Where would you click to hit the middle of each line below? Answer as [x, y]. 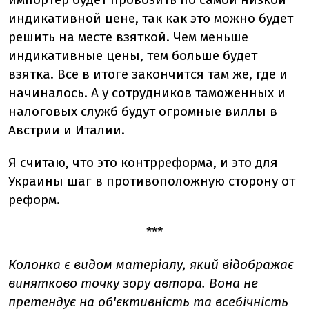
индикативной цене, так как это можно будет [151, 18]
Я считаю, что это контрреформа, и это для [143, 162]
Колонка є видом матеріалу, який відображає [151, 265]
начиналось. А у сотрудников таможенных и [147, 93]
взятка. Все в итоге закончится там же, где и [148, 74]
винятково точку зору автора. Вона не [133, 283]
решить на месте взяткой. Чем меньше [128, 37]
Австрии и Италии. [67, 130]
